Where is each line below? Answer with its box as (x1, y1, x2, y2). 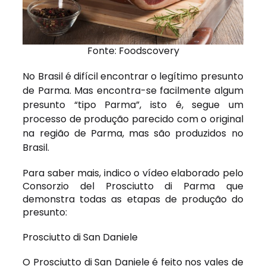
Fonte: (87, 43, 119, 58)
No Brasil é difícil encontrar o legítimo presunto (23, 69, 243, 83)
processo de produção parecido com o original (23, 112, 243, 126)
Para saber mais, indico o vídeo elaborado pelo (23, 166, 243, 180)
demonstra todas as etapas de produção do (23, 192, 243, 206)
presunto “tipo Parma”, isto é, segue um (23, 97, 243, 112)
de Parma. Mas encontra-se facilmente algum (23, 83, 243, 97)
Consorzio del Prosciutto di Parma (23, 179, 215, 193)
